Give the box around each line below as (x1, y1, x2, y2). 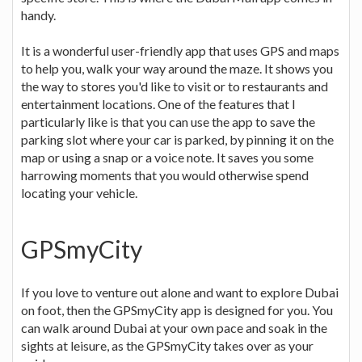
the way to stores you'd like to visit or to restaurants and (21, 78, 328, 94)
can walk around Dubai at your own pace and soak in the (21, 319, 327, 335)
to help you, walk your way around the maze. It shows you (21, 60, 333, 76)
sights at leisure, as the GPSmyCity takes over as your (21, 337, 314, 353)
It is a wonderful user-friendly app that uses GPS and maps (21, 42, 339, 58)
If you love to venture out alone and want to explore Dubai (21, 284, 339, 300)
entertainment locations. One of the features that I (21, 95, 296, 112)
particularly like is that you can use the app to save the (21, 113, 315, 129)
